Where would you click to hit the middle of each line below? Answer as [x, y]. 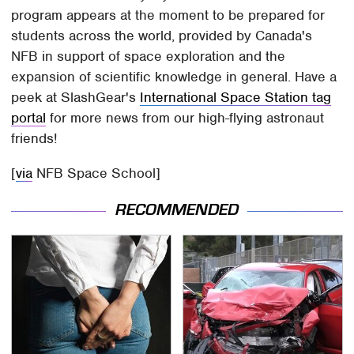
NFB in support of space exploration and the [149, 56]
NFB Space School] [97, 173]
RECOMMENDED [177, 210]
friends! [34, 138]
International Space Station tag [236, 97]
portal [29, 117]
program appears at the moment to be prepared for [168, 15]
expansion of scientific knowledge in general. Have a [174, 76]
